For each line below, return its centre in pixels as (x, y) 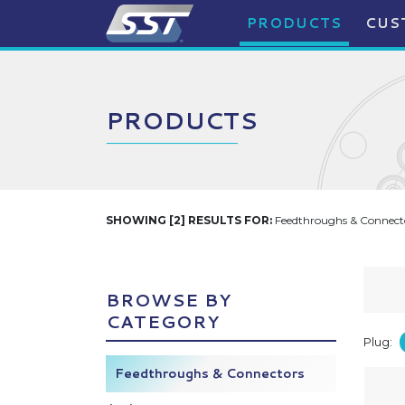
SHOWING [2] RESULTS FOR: (189, 220)
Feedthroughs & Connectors (210, 373)
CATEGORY (163, 321)
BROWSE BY (169, 300)
